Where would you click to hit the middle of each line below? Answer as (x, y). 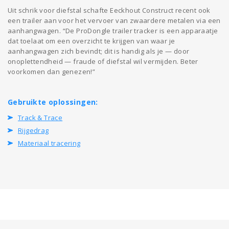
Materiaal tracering (49, 143)
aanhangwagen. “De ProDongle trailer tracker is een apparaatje (113, 30)
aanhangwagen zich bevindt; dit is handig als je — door (99, 51)
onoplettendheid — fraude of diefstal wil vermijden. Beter (103, 61)
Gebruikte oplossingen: (53, 102)
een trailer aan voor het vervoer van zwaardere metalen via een (114, 20)
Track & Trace (40, 117)
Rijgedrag (33, 130)
